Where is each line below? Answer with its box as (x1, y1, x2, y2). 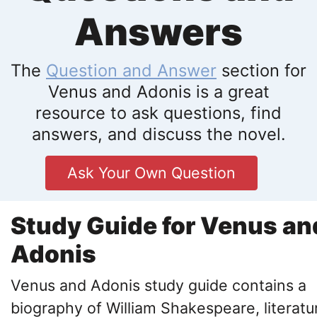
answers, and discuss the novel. (31, 124, 286, 145)
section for (217, 60, 306, 81)
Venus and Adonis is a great (47, 81, 270, 103)
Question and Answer (46, 60, 217, 81)
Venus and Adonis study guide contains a (11, 276, 306, 295)
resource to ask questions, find (35, 103, 282, 124)
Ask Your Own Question (67, 163, 236, 183)
